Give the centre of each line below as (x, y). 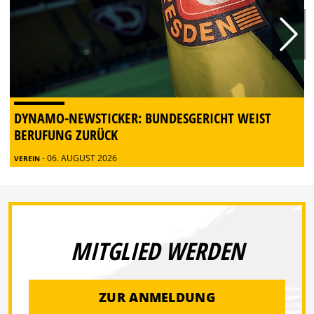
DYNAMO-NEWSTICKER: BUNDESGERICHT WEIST (143, 118)
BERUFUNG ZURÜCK (66, 135)
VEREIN (28, 159)
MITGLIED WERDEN (157, 251)
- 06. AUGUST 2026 (80, 158)
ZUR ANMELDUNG (157, 297)
